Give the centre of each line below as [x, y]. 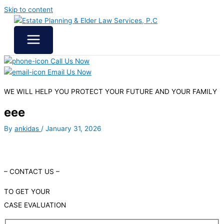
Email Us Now [68, 72]
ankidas [28, 128]
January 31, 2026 [73, 128]
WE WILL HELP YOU [37, 92]
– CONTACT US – [32, 171]
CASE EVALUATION [35, 205]
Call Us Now [69, 61]
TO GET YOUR [27, 192]
